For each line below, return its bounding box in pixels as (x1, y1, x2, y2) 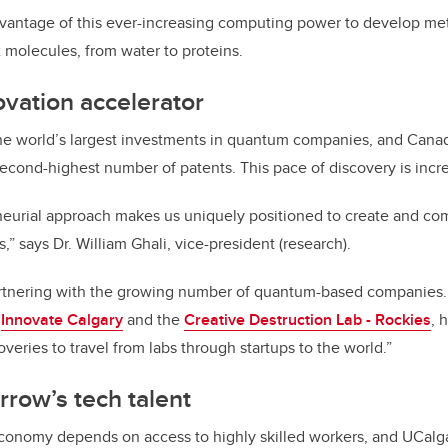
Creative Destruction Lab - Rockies (184, 307, 431, 331)
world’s (16, 127, 66, 151)
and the (123, 307, 180, 331)
